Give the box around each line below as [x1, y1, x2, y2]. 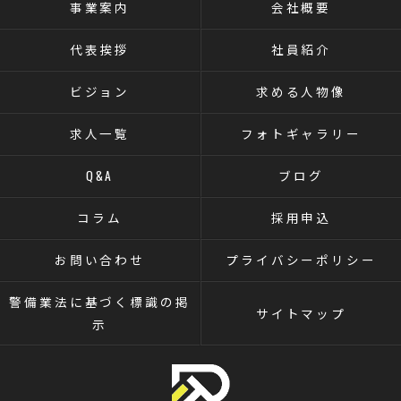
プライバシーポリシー [225, 251, 378, 269]
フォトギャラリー [240, 124, 363, 142]
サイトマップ [255, 303, 347, 322]
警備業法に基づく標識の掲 [9, 293, 191, 311]
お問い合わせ [54, 251, 146, 269]
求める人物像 [255, 82, 347, 100]
